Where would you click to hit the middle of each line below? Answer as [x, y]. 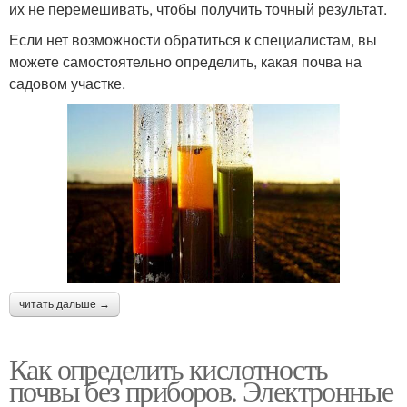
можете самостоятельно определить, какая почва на [185, 62]
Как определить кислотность [169, 368]
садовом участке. [67, 84]
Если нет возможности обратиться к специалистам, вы [193, 40]
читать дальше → [65, 304]
